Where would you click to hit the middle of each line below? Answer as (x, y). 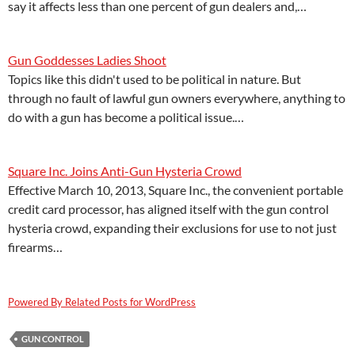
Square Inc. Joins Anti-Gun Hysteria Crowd (125, 171)
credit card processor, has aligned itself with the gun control (168, 209)
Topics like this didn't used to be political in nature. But (155, 79)
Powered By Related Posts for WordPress (102, 302)
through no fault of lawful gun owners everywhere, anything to (177, 98)
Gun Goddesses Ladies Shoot (87, 60)
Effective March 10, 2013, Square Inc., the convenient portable (176, 190)
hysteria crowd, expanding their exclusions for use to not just (172, 228)
